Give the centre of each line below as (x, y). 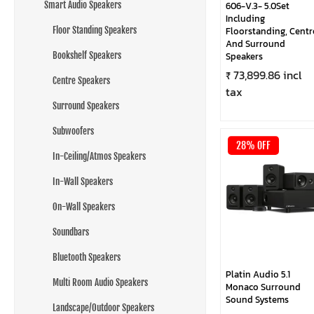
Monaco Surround (263, 287)
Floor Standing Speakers (95, 30)
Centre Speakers (81, 81)
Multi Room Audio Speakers (100, 282)
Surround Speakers (86, 106)
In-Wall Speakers (83, 182)
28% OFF (253, 146)
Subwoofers (73, 131)
